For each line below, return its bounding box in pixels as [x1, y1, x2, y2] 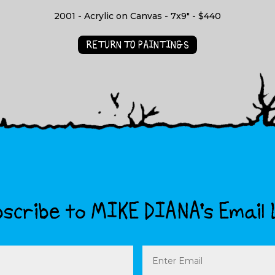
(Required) [143, 255, 186, 265]
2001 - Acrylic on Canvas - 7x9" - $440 [54, 10, 221, 21]
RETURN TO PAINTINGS [86, 37, 189, 52]
